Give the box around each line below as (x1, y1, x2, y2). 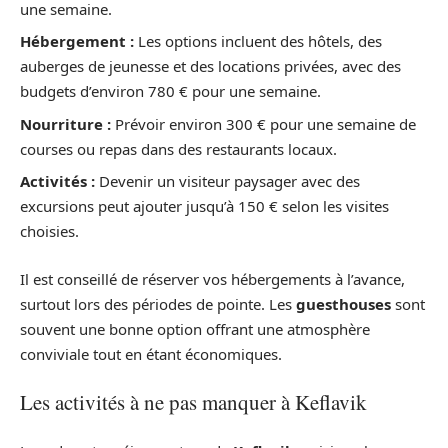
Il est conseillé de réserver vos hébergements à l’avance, (20, 268, 405, 289)
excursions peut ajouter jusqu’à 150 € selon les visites (20, 196, 389, 217)
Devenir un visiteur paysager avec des (95, 171, 360, 192)
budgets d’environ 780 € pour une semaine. (20, 81, 321, 102)
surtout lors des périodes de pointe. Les (20, 293, 296, 314)
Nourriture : (20, 113, 111, 134)
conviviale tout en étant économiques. (20, 343, 282, 364)
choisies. (20, 221, 79, 242)
